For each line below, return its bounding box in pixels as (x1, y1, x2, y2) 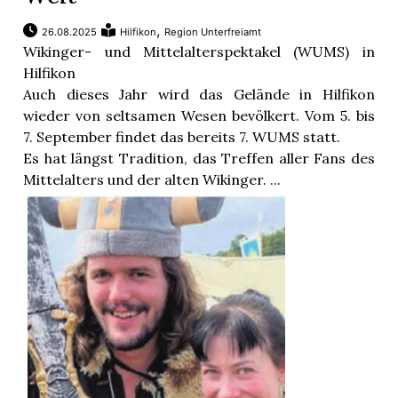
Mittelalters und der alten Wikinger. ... (23, 171, 282, 189)
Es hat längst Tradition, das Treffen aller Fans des (23, 149, 375, 168)
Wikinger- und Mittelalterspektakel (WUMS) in (23, 43, 375, 61)
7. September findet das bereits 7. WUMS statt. (23, 128, 341, 147)
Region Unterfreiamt (164, 26, 262, 39)
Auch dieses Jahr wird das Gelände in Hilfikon (23, 85, 375, 104)
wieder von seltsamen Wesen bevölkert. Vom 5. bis (23, 107, 375, 125)
